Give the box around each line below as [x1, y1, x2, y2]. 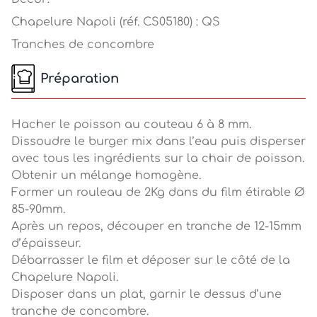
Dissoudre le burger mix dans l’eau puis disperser [11, 135, 306, 148]
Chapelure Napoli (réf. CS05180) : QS [11, 16, 220, 28]
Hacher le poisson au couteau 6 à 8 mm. [11, 118, 251, 131]
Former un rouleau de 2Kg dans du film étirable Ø [11, 186, 304, 199]
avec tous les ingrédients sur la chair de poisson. [11, 152, 304, 165]
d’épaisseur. [11, 237, 81, 250]
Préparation [40, 71, 119, 86]
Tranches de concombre [11, 38, 154, 51]
